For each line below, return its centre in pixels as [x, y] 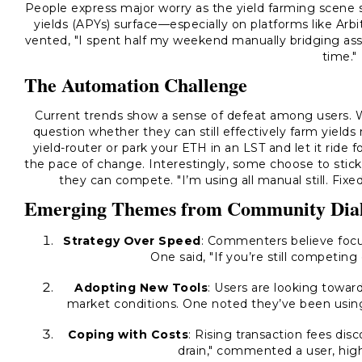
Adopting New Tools [141, 288]
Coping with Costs [128, 335]
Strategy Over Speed [132, 241]
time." [339, 57]
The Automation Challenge [136, 84]
